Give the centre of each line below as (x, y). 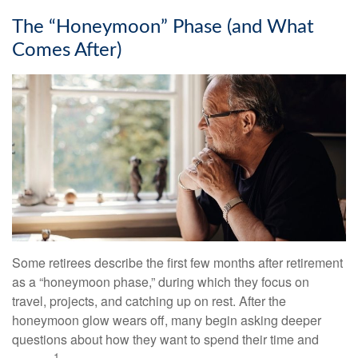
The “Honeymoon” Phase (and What (163, 28)
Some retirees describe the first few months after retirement (177, 263)
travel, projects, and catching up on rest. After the (149, 301)
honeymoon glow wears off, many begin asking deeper (167, 320)
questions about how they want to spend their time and (165, 340)
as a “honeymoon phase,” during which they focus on (161, 282)
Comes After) (67, 51)
